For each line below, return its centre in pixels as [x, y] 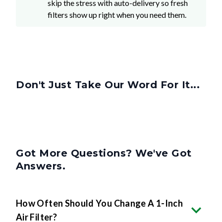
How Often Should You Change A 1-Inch [99, 203]
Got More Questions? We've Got [104, 153]
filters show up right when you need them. [117, 14]
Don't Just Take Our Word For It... [108, 84]
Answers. [41, 166]
